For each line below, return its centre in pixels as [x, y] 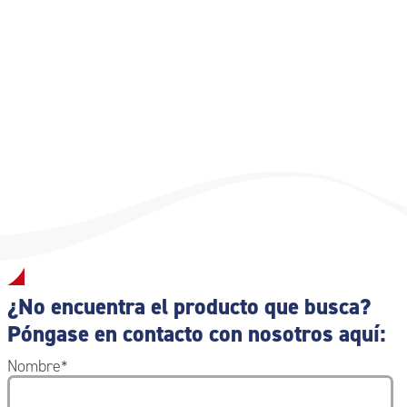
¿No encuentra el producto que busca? [189, 306]
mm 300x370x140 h [72, 26]
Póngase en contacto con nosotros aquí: [196, 333]
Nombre [34, 366]
